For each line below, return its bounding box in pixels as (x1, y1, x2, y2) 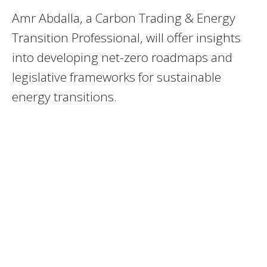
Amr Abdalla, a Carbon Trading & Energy (12, 10, 235, 27)
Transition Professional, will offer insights (12, 29, 241, 46)
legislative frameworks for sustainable (12, 69, 221, 86)
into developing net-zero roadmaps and (12, 49, 232, 66)
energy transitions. (12, 88, 117, 105)
